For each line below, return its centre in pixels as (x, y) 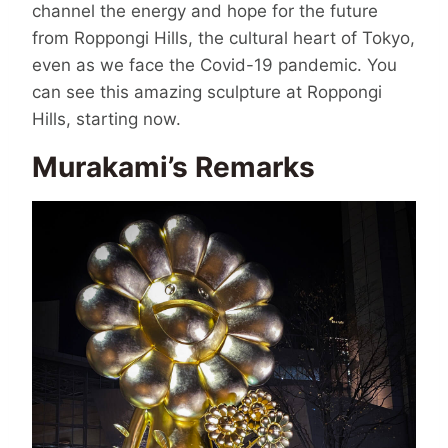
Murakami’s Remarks (173, 167)
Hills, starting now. (106, 118)
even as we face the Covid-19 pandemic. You (214, 64)
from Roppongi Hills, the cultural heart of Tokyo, (223, 37)
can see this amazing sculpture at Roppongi (207, 91)
